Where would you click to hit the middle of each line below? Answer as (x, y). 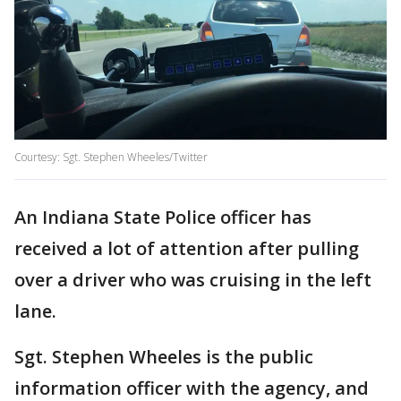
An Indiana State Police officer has (163, 218)
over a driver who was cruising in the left (193, 280)
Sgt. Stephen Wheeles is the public (164, 357)
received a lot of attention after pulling (187, 249)
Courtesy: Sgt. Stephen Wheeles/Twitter (111, 158)
